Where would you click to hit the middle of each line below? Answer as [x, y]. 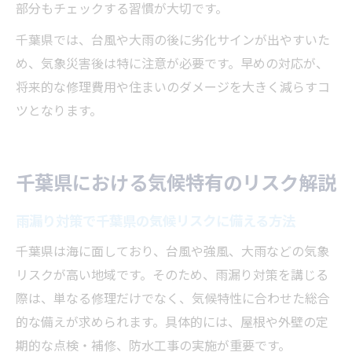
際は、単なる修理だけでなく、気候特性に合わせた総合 [173, 298]
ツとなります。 [59, 110]
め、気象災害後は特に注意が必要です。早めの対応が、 [172, 63]
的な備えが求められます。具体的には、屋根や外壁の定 [172, 322]
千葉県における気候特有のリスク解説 [176, 182]
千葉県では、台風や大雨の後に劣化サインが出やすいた [173, 40]
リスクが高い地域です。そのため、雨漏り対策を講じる [172, 275]
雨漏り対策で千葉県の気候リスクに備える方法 [156, 221]
